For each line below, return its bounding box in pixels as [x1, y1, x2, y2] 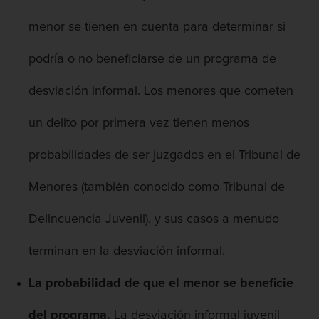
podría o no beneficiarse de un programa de [28, 53, 276, 66]
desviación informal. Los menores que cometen [28, 85, 293, 98]
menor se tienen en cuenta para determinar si [28, 21, 286, 34]
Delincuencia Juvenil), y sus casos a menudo [28, 213, 279, 226]
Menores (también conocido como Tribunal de [28, 181, 285, 194]
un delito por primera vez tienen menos [28, 117, 249, 130]
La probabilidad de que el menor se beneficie [28, 277, 293, 291]
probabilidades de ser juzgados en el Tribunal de [28, 149, 300, 162]
